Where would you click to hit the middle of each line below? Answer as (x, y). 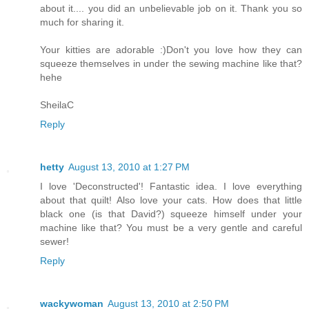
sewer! (54, 242)
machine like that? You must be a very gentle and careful (171, 228)
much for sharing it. (82, 22)
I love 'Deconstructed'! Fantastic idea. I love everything (171, 187)
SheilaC (57, 105)
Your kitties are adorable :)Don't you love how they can (171, 50)
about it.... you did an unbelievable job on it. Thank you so (171, 9)
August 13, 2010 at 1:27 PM (129, 167)
